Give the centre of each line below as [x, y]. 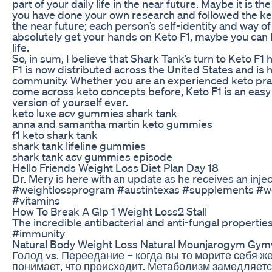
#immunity [39, 233]
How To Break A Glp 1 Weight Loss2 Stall [110, 211]
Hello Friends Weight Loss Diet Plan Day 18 [115, 167]
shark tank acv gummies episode [92, 156]
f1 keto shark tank [55, 134]
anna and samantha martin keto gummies [112, 124]
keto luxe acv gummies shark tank [95, 113]
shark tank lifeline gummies [79, 145]
